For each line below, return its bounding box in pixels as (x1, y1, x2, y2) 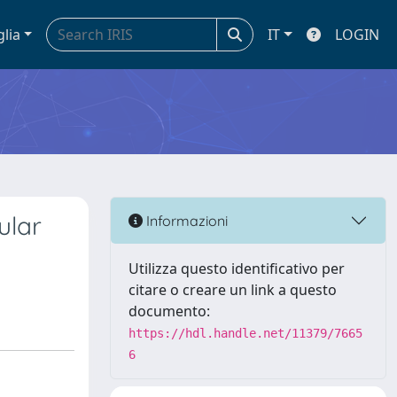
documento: (128, 301, 210, 321)
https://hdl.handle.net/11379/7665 (128, 326, 362, 340)
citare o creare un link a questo (128, 280, 337, 300)
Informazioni (143, 211, 228, 230)
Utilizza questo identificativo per (128, 259, 345, 278)
